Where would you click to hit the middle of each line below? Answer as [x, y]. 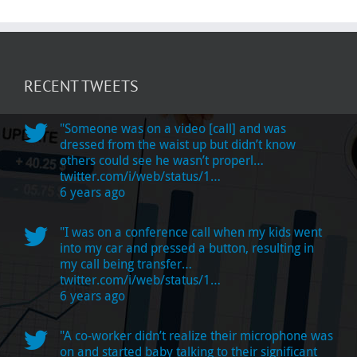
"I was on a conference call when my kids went [191, 231]
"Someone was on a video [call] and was [173, 128]
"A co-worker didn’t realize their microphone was [196, 335]
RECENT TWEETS [81, 86]
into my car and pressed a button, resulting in [187, 247]
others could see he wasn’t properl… [162, 160]
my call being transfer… [126, 263]
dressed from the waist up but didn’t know [178, 144]
